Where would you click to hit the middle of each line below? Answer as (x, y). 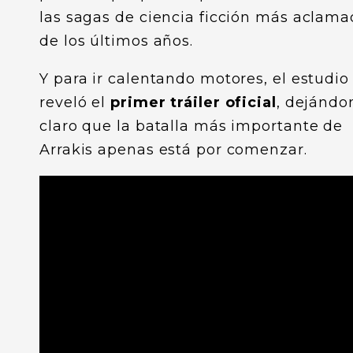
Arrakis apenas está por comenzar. (173, 150)
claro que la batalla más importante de (191, 126)
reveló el (75, 102)
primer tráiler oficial (193, 102)
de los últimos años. (116, 41)
